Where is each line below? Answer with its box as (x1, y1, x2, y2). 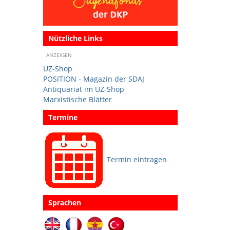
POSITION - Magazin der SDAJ (43, 73, 144, 84)
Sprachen (48, 197, 81, 207)
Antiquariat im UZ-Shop (43, 84, 124, 94)
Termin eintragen (106, 154, 167, 164)
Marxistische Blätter (43, 94, 112, 104)
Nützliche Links (48, 33, 103, 43)
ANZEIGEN (46, 51, 72, 59)
